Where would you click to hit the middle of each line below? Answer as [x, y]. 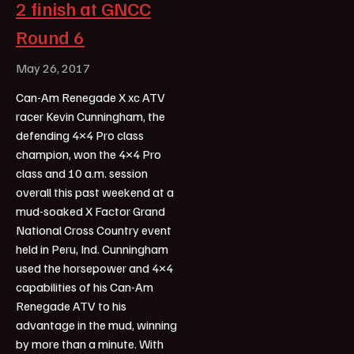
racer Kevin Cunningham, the [90, 116]
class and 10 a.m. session [82, 173]
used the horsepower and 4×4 [94, 267]
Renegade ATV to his [71, 305]
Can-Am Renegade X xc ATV [90, 97]
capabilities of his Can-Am [85, 286]
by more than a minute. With [90, 343]
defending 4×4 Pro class [80, 135]
